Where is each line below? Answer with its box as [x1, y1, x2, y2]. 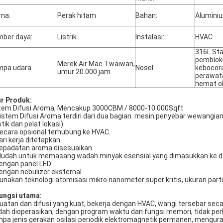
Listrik [57, 33, 77, 41]
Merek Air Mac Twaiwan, [57, 60, 135, 68]
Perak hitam [57, 11, 96, 19]
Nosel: [135, 64, 155, 72]
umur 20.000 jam [57, 68, 111, 76]
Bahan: [135, 11, 157, 19]
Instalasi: [135, 33, 164, 41]
